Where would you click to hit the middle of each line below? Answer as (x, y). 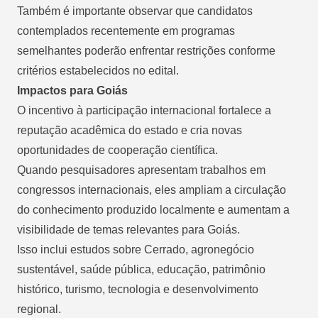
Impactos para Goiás (72, 90)
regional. (39, 309)
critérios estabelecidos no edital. (98, 70)
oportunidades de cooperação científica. (117, 150)
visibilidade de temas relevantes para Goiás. (128, 229)
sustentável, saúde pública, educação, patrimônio (141, 269)
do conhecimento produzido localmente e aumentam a (153, 209)
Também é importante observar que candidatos (135, 11)
